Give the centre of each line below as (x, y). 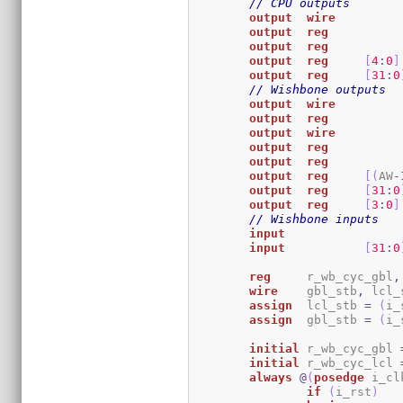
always (271, 377)
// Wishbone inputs (314, 219)
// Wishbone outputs (318, 89)
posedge (340, 377)
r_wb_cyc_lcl (354, 363)
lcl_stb (336, 305)
